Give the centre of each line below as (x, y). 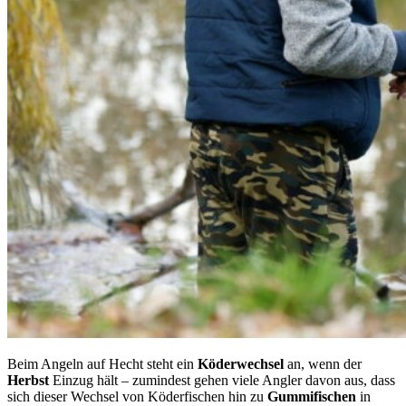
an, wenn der (324, 363)
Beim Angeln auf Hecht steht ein (102, 363)
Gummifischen (314, 396)
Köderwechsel (242, 363)
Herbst (30, 380)
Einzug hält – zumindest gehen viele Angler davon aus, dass (224, 380)
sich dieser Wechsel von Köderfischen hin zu (137, 396)
